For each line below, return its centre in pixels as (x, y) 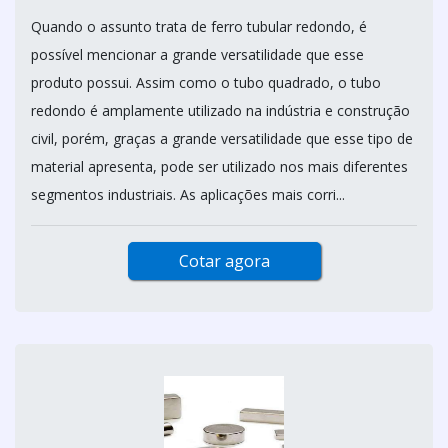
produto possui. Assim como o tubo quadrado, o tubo (206, 82)
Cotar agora (224, 261)
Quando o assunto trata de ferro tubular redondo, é (199, 26)
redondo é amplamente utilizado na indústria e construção (220, 110)
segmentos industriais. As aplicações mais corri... (188, 194)
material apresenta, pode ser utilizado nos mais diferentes (219, 166)
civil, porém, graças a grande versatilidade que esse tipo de (222, 138)
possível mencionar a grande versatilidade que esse (197, 54)
